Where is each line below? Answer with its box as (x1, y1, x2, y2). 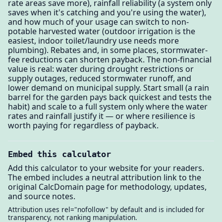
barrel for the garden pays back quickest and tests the (8, 91, 212, 103)
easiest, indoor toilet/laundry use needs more (8, 35, 179, 46)
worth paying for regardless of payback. (8, 119, 159, 131)
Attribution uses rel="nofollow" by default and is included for (8, 204, 205, 214)
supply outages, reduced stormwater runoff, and (8, 72, 191, 84)
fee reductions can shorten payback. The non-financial (8, 54, 212, 65)
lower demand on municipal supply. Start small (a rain (8, 82, 209, 93)
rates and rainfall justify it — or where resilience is (8, 110, 195, 121)
